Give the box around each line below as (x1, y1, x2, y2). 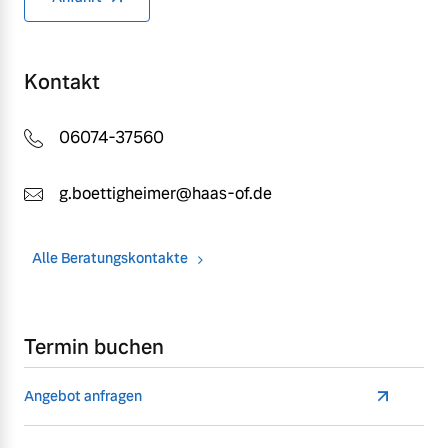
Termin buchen (24, 334, 164, 361)
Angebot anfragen (24, 387, 142, 406)
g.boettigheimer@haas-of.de (59, 183, 272, 205)
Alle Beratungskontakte (32, 249, 188, 268)
